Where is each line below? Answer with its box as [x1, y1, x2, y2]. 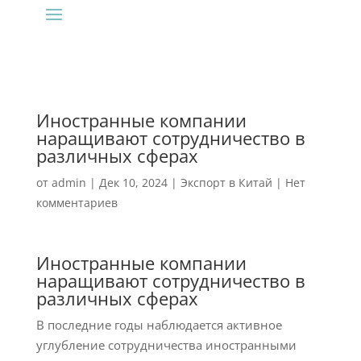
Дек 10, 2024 [98, 175, 168, 190]
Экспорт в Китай [180, 175, 272, 190]
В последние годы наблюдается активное [35, 317, 282, 333]
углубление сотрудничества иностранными [35, 337, 297, 353]
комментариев [35, 195, 118, 210]
